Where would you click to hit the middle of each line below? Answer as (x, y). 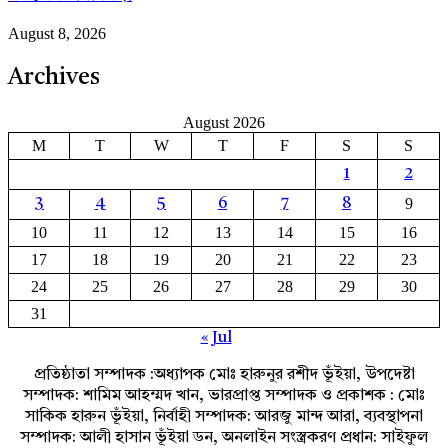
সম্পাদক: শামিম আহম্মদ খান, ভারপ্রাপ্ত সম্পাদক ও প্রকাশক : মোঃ (224, 396)
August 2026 (224, 123)
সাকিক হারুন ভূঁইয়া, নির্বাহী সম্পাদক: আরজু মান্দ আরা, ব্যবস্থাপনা (224, 417)
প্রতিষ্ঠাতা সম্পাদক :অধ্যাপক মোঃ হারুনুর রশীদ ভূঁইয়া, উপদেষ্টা (224, 375)
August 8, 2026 (57, 33)
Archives (54, 78)
